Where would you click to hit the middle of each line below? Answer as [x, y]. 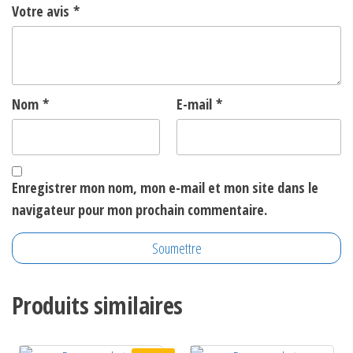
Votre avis [43, 11]
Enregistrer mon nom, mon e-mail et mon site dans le [165, 188]
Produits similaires [97, 306]
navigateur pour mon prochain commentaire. [139, 210]
